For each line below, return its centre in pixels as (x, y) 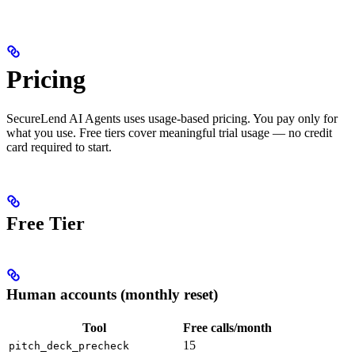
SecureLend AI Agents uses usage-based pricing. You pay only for (172, 118)
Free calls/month (227, 327)
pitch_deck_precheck (69, 345)
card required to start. (59, 147)
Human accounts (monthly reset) (112, 294)
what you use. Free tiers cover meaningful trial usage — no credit (169, 132)
